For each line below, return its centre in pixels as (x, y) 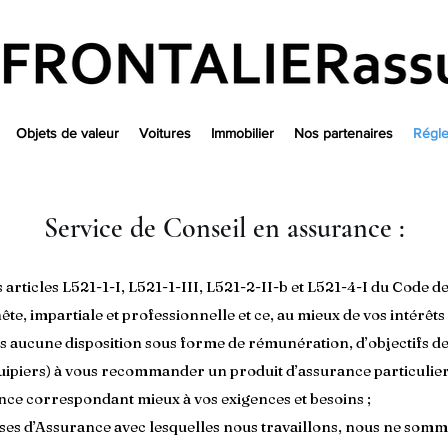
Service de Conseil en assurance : (224, 228)
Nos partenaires (343, 133)
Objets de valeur (67, 133)
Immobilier (242, 133)
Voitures (165, 133)
